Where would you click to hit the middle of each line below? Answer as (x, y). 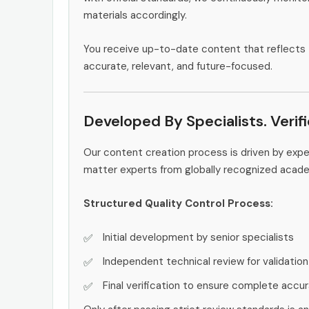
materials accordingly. (135, 15)
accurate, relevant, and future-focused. (178, 66)
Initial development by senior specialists (198, 237)
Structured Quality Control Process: (178, 203)
